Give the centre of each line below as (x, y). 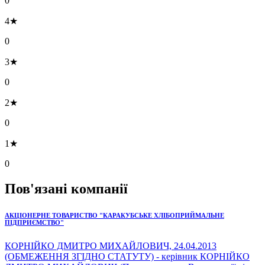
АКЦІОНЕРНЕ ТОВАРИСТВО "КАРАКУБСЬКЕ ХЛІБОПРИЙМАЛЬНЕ (114, 215)
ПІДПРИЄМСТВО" (34, 222)
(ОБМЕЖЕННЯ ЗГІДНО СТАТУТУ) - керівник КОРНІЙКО (127, 256)
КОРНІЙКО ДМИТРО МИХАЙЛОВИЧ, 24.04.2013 (111, 245)
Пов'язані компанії (66, 188)
